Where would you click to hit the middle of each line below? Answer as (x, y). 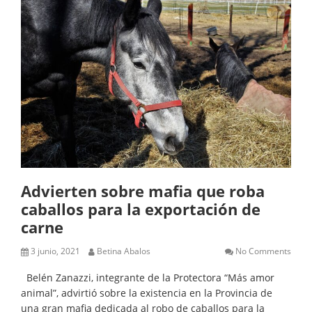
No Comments (263, 251)
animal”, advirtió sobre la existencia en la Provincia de (147, 293)
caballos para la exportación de (141, 209)
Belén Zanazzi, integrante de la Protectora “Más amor (148, 278)
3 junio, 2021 (55, 251)
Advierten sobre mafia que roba (143, 191)
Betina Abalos (124, 251)
